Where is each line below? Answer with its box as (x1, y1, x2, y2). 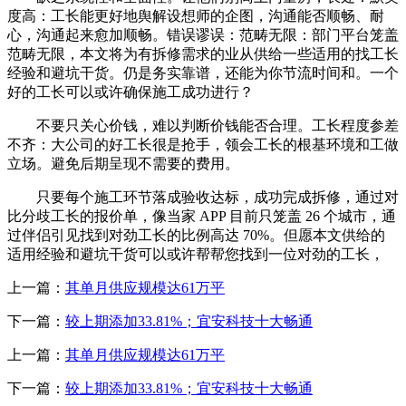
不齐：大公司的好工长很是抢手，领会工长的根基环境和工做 (7, 136, 399, 152)
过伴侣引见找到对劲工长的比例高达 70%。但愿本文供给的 (7, 227, 385, 243)
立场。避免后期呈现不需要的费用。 (7, 155, 239, 171)
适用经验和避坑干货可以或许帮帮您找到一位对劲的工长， (7, 246, 384, 262)
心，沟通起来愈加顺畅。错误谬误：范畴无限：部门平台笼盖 (7, 26, 399, 43)
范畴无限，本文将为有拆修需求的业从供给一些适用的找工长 (7, 45, 399, 62)
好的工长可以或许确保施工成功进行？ (7, 83, 254, 100)
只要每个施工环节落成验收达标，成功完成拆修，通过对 (7, 188, 399, 205)
